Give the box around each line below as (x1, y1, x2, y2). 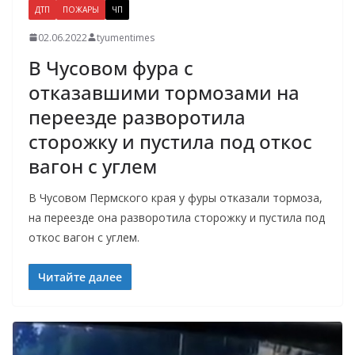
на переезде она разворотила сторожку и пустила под (29, 209, 325, 225)
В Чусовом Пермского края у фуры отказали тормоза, (29, 189, 323, 205)
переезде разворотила (29, 103, 246, 130)
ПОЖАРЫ (63, 3, 99, 15)
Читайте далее (38, 269, 122, 284)
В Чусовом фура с (29, 54, 193, 81)
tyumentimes (97, 30, 155, 44)
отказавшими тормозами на (29, 78, 300, 105)
